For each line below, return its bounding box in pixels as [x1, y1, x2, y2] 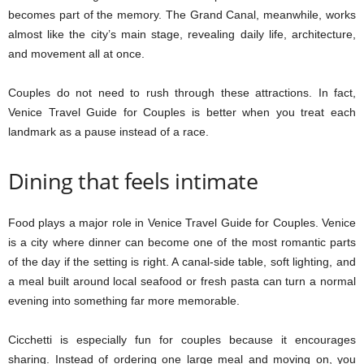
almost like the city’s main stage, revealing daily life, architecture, [8, 28, 356, 41]
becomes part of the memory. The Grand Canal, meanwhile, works [8, 8, 356, 21]
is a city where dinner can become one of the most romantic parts [8, 236, 356, 249]
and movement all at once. [8, 47, 145, 60]
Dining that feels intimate [8, 166, 258, 196]
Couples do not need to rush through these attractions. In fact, [8, 86, 356, 99]
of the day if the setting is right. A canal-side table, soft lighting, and [8, 255, 356, 268]
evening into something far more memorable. [8, 294, 240, 307]
